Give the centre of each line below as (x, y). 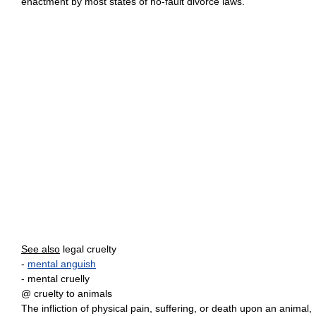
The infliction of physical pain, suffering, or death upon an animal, (166, 308)
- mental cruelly (55, 279)
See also (41, 249)
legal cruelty (88, 249)
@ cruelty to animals (67, 293)
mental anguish (62, 264)
